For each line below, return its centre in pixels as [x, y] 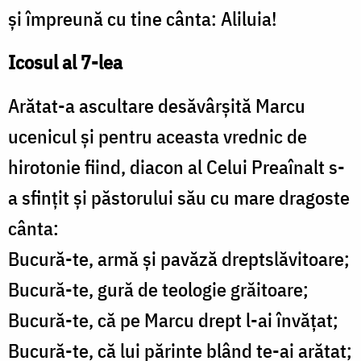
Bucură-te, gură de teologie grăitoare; [158, 290]
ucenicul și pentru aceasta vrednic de [158, 137]
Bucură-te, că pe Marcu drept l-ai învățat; [173, 320]
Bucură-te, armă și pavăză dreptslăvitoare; [179, 259]
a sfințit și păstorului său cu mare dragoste [179, 198]
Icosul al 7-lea [65, 62]
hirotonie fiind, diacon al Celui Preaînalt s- [176, 167]
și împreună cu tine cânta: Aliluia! [143, 19]
